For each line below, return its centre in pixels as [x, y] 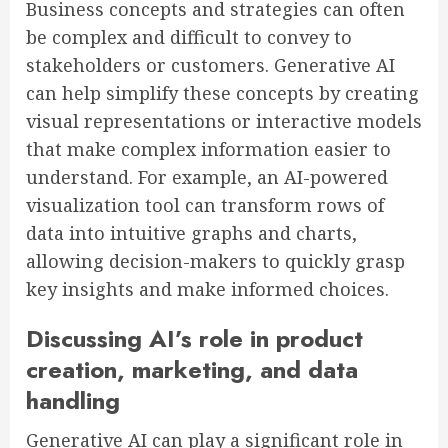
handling [73, 401]
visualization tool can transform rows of [205, 205]
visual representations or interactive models [224, 121]
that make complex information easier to [208, 149]
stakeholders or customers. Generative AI [210, 65]
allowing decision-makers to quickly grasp [215, 261]
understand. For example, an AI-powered [207, 177]
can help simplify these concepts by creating [222, 93]
